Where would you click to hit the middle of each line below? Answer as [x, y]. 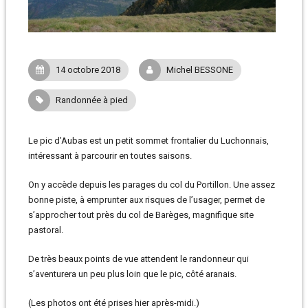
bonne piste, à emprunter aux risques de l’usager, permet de [146, 200]
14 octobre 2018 [88, 70]
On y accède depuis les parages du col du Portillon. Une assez [151, 185]
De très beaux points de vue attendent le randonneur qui [138, 259]
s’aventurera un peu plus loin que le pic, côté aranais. [132, 274]
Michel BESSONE [199, 70]
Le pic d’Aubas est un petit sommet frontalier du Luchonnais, [148, 141]
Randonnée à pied [91, 100]
